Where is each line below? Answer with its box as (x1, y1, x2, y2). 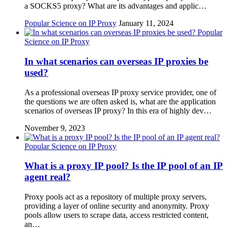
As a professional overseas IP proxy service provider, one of (24, 88, 216, 97)
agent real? (24, 172, 71, 183)
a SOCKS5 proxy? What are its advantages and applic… (24, 2, 207, 11)
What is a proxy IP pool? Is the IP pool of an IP (24, 160, 223, 172)
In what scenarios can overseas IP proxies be (24, 55, 208, 67)
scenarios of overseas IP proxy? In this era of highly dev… (24, 106, 212, 115)
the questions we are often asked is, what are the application (24, 97, 216, 106)
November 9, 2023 (24, 123, 85, 132)
